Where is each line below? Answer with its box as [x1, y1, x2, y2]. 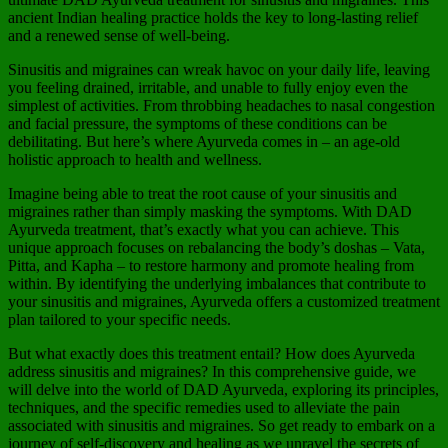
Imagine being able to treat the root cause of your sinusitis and [8, 185, 397, 203]
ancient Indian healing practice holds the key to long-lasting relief [8, 9, 418, 27]
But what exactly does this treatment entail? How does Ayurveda [8, 345, 415, 363]
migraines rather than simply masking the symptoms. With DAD [8, 203, 412, 221]
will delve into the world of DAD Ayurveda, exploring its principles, [8, 381, 439, 399]
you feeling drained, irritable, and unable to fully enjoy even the [8, 79, 408, 97]
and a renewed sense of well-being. [8, 27, 230, 45]
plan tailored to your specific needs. [8, 311, 231, 329]
